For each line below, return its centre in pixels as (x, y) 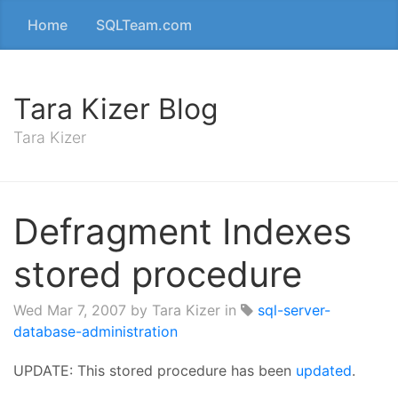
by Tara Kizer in (183, 310)
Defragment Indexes (183, 231)
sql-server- (294, 310)
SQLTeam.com (144, 25)
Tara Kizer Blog (116, 109)
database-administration (96, 331)
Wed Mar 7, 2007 (70, 310)
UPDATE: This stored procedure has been (155, 370)
